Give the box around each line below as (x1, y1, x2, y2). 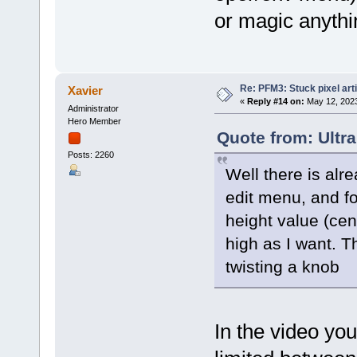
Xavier (68, 83, 104, 97)
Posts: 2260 (67, 149, 114, 159)
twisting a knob (225, 257, 339, 276)
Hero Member (67, 116, 121, 126)
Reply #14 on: (246, 96, 304, 106)
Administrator (67, 103, 119, 113)
